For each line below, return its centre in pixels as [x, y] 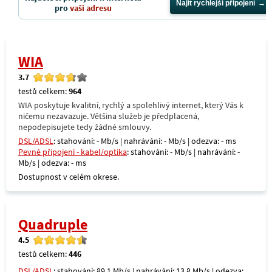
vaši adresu [91, 8]
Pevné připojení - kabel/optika [73, 152]
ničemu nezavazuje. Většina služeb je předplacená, [109, 116]
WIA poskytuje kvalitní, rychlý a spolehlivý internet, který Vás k [131, 105]
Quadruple [53, 224]
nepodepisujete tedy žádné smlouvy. [85, 127]
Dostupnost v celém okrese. [69, 177]
